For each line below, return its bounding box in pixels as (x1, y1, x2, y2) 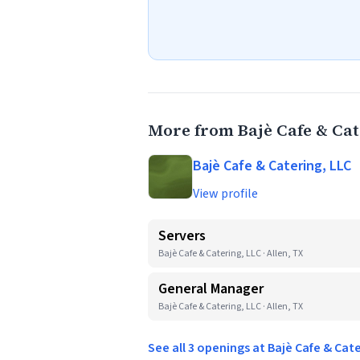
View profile (193, 185, 258, 202)
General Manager (158, 279, 264, 299)
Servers (158, 226, 206, 246)
